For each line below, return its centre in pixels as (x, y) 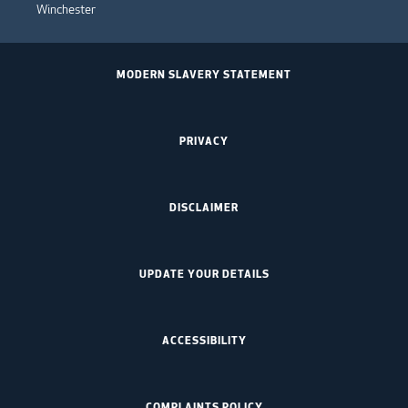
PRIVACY (204, 140)
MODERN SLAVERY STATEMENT (204, 73)
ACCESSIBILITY (204, 339)
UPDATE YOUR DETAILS (204, 273)
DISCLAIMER (204, 206)
